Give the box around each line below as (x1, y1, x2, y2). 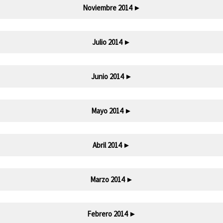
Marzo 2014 (90, 175, 124, 185)
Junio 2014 (91, 72, 123, 82)
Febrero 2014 (87, 209, 127, 219)
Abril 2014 (93, 140, 121, 150)
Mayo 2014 (91, 106, 123, 116)
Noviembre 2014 (82, 3, 132, 13)
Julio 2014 (92, 37, 122, 47)
